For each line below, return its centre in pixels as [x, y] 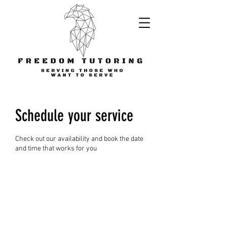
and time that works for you [56, 149]
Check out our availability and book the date [79, 139]
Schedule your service [74, 116]
